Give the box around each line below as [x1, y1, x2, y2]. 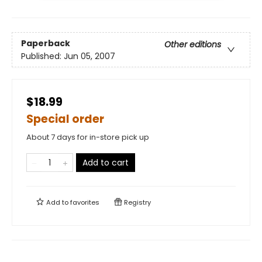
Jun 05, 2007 [64, 50, 115, 62]
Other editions [164, 38, 221, 50]
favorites [70, 198, 99, 208]
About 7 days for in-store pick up [26, 132, 149, 143]
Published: [21, 50, 64, 62]
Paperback [21, 37, 70, 49]
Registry [122, 198, 151, 208]
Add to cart [82, 157, 129, 169]
